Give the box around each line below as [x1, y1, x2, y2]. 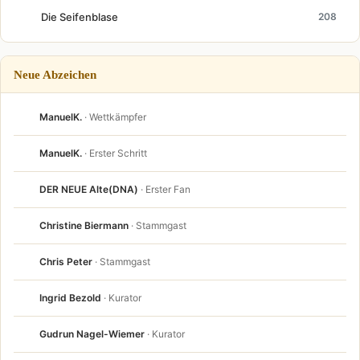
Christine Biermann [39, 219, 129, 231]
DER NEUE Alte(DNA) [39, 183, 138, 195]
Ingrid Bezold [39, 292, 101, 304]
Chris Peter [39, 256, 92, 268]
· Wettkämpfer [84, 111, 146, 123]
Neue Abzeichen [14, 67, 96, 81]
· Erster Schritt [84, 147, 147, 159]
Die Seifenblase [41, 10, 118, 23]
